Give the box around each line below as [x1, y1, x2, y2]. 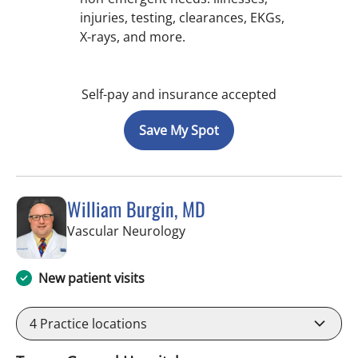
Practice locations [37, 315, 147, 333]
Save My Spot [139, 121, 219, 139]
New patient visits [38, 269, 145, 288]
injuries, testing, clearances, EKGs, [80, 8, 284, 26]
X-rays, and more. [80, 27, 185, 46]
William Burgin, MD [67, 193, 205, 223]
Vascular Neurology [67, 221, 185, 240]
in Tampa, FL [185, 221, 260, 239]
